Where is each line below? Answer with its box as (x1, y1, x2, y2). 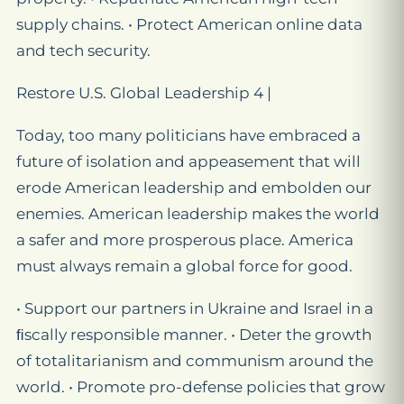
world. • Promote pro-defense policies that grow (16, 378, 385, 396)
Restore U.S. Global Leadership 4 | (16, 84, 271, 102)
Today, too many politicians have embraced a (16, 126, 361, 144)
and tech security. (16, 41, 151, 60)
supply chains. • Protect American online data (16, 15, 363, 33)
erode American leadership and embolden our (16, 179, 372, 197)
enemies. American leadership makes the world (16, 205, 380, 223)
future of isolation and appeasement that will (16, 152, 361, 170)
